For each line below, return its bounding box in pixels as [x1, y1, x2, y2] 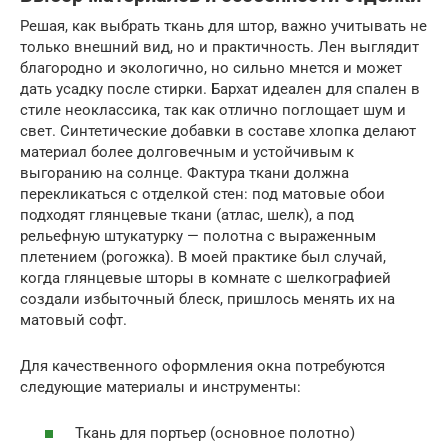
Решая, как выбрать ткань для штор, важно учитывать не [20, 16, 427, 35]
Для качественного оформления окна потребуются [20, 356, 385, 375]
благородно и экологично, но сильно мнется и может [20, 58, 402, 77]
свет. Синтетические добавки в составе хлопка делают [20, 121, 416, 140]
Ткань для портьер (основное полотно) [75, 424, 355, 443]
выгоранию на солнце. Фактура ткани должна [20, 163, 349, 182]
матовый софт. [20, 310, 127, 329]
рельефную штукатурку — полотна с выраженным [20, 226, 376, 245]
